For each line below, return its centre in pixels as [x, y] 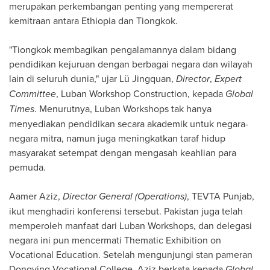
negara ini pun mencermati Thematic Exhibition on [115, 240]
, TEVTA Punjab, [221, 196]
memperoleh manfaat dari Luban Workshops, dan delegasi [130, 225]
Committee [33, 94]
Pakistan [181, 211]
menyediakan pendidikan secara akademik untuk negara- [129, 124]
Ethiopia [99, 20]
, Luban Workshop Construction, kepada [141, 93]
